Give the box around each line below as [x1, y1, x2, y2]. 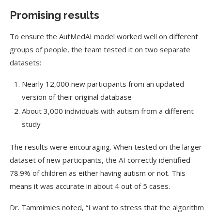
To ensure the [10, 31, 59, 41]
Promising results [10, 9, 99, 21]
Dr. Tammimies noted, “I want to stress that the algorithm [10, 202, 204, 212]
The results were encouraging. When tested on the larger [10, 142, 202, 152]
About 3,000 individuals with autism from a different [22, 106, 194, 116]
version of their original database [22, 92, 132, 102]
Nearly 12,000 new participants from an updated [22, 79, 184, 89]
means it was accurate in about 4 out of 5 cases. [10, 181, 170, 191]
